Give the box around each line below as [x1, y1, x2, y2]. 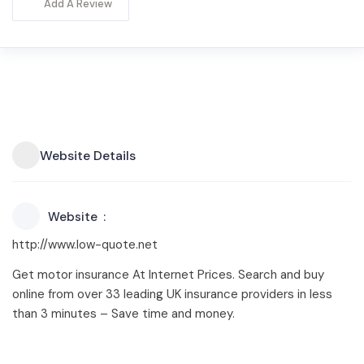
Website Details [40, 146, 136, 164]
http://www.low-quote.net [12, 236, 158, 253]
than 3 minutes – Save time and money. [12, 305, 235, 322]
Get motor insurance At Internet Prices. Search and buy [12, 266, 324, 283]
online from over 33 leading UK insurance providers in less [12, 286, 332, 302]
